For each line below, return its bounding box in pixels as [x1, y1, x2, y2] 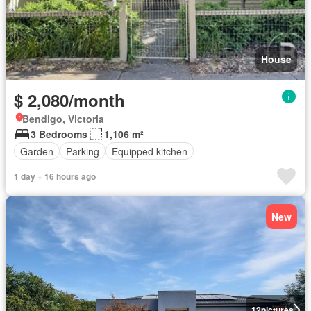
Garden [20, 144, 53, 158]
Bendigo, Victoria [22, 112, 104, 126]
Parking [66, 144, 99, 158]
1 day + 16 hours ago [14, 170, 96, 183]
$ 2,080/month [14, 88, 125, 112]
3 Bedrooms [31, 127, 87, 141]
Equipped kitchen [112, 144, 187, 158]
